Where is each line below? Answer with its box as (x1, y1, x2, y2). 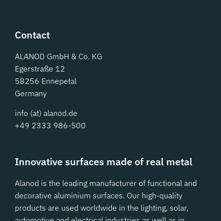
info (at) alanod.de (15, 108, 77, 118)
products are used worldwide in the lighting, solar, (15, 203, 188, 213)
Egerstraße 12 (15, 64, 65, 74)
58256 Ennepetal (15, 76, 76, 86)
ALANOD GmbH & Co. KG (15, 51, 102, 61)
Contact (15, 28, 50, 41)
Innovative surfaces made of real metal (15, 155, 192, 168)
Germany (15, 88, 47, 98)
